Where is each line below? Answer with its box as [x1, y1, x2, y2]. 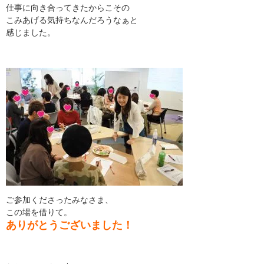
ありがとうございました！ [6, 219, 133, 231]
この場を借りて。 [6, 207, 72, 217]
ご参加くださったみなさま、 [6, 195, 113, 204]
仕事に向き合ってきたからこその [6, 3, 130, 12]
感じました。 [6, 28, 55, 37]
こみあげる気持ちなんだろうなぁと [6, 15, 138, 25]
